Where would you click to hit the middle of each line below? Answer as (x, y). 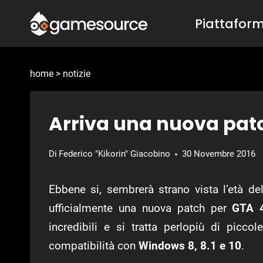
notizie (77, 74)
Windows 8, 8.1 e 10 (190, 246)
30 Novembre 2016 (219, 154)
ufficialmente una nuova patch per (141, 208)
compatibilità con (94, 246)
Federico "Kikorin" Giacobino (115, 154)
